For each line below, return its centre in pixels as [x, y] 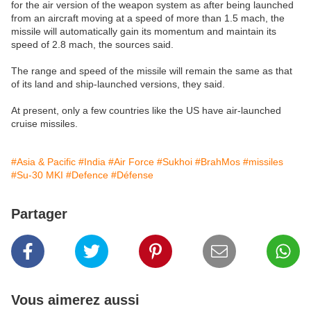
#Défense [132, 175]
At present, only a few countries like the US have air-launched [146, 111]
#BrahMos [218, 162]
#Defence [87, 175]
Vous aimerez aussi [75, 300]
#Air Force [131, 162]
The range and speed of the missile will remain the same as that [152, 71]
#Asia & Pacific [43, 162]
